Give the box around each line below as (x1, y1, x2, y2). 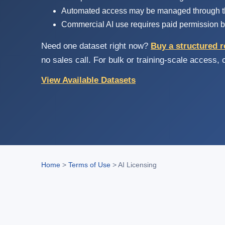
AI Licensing (118, 161, 157, 169)
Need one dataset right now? (41, 41, 151, 51)
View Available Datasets (41, 75, 136, 85)
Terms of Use (68, 161, 110, 169)
